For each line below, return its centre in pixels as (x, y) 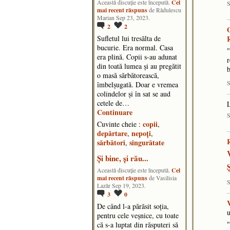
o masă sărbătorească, (128, 75)
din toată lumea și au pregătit (139, 66)
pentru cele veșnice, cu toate (138, 215)
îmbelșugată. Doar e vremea (138, 85)
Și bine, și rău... (123, 158)
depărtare (112, 133)
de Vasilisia (162, 178)
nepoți (141, 133)
